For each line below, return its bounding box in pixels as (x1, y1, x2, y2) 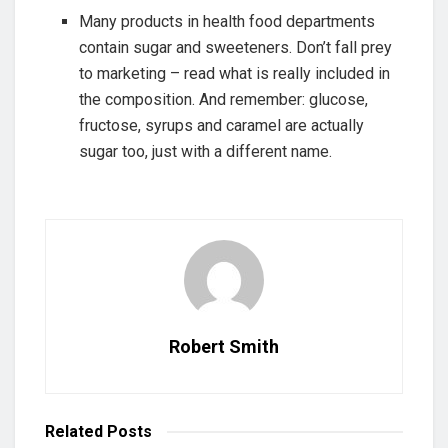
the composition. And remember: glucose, (79, 90, 369, 110)
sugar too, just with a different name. (79, 142, 333, 162)
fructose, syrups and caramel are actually (79, 116, 365, 136)
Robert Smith (169, 336, 279, 358)
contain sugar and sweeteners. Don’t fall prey (79, 38, 393, 58)
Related (45, 422, 103, 442)
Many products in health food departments (79, 12, 376, 32)
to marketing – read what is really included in (79, 64, 391, 84)
